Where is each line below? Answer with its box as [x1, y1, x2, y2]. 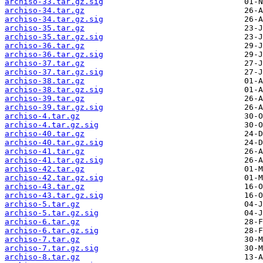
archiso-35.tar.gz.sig [5, 32, 103, 42]
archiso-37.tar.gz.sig [5, 68, 103, 77]
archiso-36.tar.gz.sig [5, 50, 103, 59]
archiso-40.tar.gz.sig [5, 138, 103, 147]
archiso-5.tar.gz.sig [5, 208, 99, 218]
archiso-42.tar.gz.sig [5, 173, 103, 183]
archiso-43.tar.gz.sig [5, 191, 103, 200]
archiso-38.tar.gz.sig [5, 85, 103, 95]
